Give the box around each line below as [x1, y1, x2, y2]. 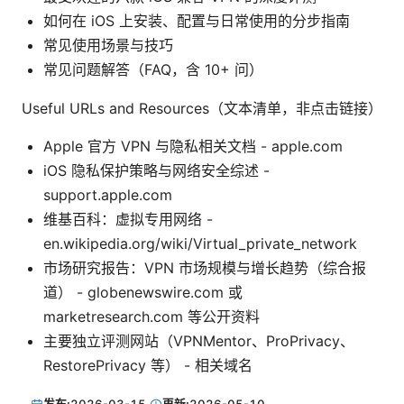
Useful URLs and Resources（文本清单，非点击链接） [22, 99, 382, 118]
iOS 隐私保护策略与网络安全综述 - [43, 161, 270, 180]
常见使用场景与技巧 [43, 36, 173, 55]
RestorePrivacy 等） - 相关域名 [43, 356, 252, 375]
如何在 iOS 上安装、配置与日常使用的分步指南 [43, 12, 350, 31]
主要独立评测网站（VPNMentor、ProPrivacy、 [43, 332, 354, 351]
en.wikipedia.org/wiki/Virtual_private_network [43, 234, 357, 253]
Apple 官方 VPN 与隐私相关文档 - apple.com [43, 137, 343, 156]
